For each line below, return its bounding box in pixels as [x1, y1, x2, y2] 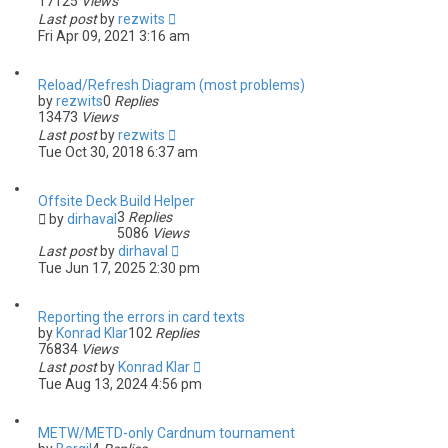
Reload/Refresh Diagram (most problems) [38, 77, 305, 93]
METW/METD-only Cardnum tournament [38, 425, 295, 441]
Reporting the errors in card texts [38, 309, 245, 325]
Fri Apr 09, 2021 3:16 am [38, 28, 190, 44]
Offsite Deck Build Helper [38, 193, 195, 209]
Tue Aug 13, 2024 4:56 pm [38, 376, 202, 392]
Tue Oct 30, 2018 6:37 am [38, 144, 198, 160]
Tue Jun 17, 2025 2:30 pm [38, 260, 200, 276]
